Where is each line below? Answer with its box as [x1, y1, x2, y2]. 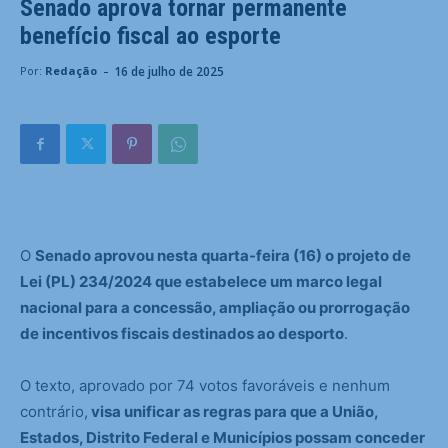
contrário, [20, 402, 88, 422]
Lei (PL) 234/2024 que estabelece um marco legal [20, 272, 382, 292]
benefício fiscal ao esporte [20, 22, 281, 51]
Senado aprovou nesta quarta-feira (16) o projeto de [35, 246, 411, 266]
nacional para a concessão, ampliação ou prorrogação [20, 298, 410, 318]
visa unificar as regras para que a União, [88, 402, 378, 422]
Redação [45, 63, 97, 79]
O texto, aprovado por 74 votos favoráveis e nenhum [20, 376, 390, 396]
